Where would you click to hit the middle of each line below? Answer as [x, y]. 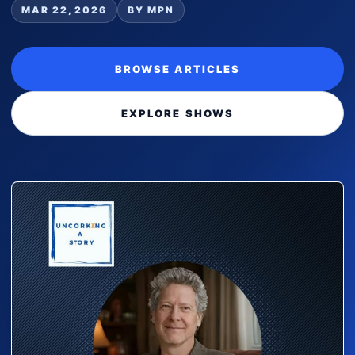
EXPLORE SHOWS [177, 113]
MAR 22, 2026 [65, 10]
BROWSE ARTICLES [177, 69]
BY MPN [151, 10]
